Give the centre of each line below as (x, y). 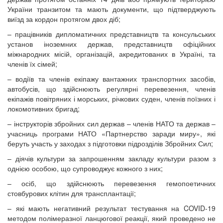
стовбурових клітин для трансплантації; (72, 193)
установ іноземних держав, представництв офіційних (111, 44)
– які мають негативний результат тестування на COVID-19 (111, 208)
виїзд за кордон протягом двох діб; (64, 19)
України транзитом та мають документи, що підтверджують (111, 9)
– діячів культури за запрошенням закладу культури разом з (111, 159)
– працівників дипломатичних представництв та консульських (111, 34)
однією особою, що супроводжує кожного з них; (85, 168)
